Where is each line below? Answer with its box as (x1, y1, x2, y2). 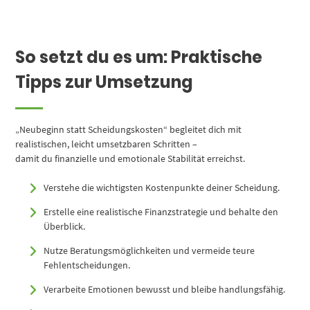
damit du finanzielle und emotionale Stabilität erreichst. (15, 152, 246, 165)
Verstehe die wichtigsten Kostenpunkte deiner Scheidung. (44, 181, 280, 194)
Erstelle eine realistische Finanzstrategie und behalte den (44, 206, 279, 219)
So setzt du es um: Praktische (15, 45, 263, 69)
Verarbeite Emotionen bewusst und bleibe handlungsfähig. (44, 283, 286, 296)
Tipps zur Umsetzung (15, 70, 194, 93)
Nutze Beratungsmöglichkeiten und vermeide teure (44, 244, 255, 257)
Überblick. (44, 220, 86, 233)
